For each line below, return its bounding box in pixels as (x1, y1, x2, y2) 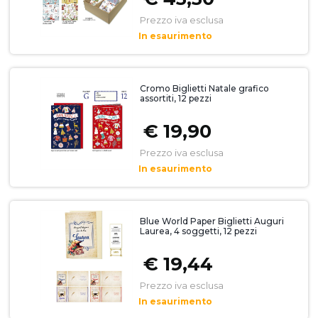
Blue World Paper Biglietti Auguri (139, 216, 284, 226)
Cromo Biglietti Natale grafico (139, 83, 269, 94)
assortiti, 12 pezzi (139, 93, 212, 104)
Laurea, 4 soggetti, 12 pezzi (139, 226, 257, 236)
